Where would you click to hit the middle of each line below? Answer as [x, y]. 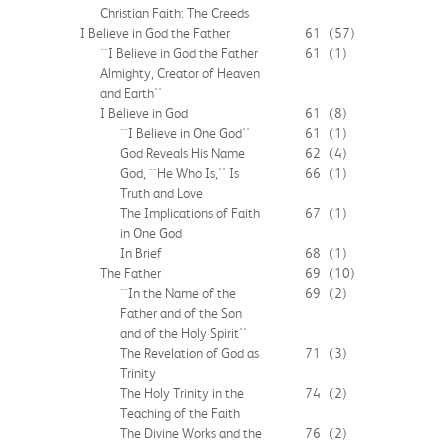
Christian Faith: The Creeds [174, 12]
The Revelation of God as [189, 352]
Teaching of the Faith [180, 412]
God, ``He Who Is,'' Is [179, 172]
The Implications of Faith [190, 212]
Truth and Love [161, 192]
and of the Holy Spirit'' [183, 332]
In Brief [141, 252]
